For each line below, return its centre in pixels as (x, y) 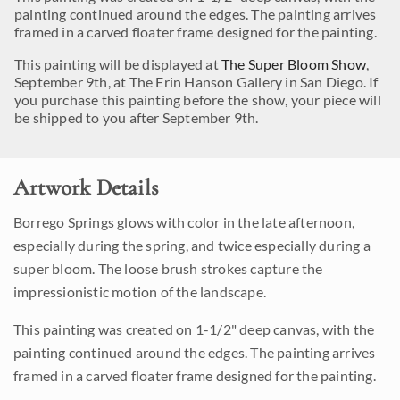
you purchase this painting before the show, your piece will (198, 100)
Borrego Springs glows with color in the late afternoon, (184, 222)
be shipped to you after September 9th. (137, 117)
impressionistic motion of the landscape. (140, 292)
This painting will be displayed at (118, 64)
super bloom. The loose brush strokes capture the (168, 268)
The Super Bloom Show (294, 64)
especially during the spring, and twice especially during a (192, 245)
